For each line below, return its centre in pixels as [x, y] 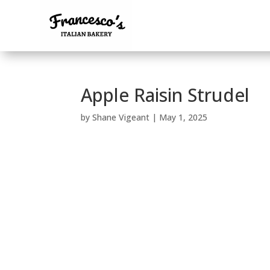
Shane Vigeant [121, 118]
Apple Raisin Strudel [165, 95]
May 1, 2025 [184, 118]
